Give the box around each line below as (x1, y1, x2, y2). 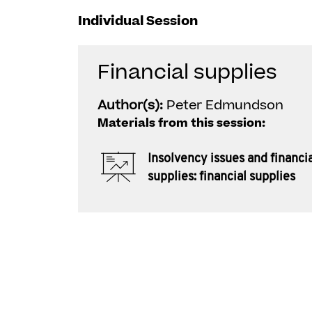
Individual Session (78, 12, 198, 31)
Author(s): (97, 96, 166, 115)
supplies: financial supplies (148, 170, 295, 184)
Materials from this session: (97, 115, 265, 132)
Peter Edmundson (166, 96, 283, 115)
